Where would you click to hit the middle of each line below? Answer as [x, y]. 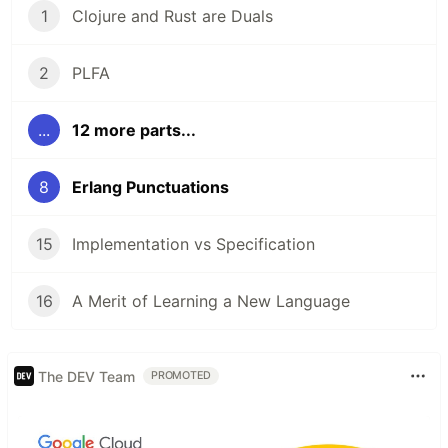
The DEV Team [86, 376]
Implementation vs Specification [193, 244]
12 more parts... [134, 130]
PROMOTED [181, 375]
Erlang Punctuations [150, 187]
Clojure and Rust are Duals [172, 16]
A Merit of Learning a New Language [211, 301]
